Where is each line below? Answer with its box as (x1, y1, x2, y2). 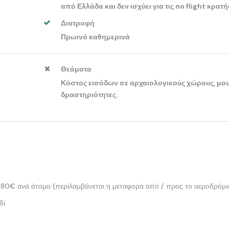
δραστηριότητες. (61, 89, 119, 99)
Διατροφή (61, 18, 95, 28)
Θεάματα (61, 64, 92, 74)
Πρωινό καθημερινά (61, 32, 130, 41)
